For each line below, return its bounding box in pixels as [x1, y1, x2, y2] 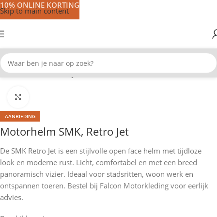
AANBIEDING [5, 113, 35, 120]
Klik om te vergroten [29, 93, 97, 102]
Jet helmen [72, 69, 110, 78]
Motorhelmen [23, 69, 69, 78]
